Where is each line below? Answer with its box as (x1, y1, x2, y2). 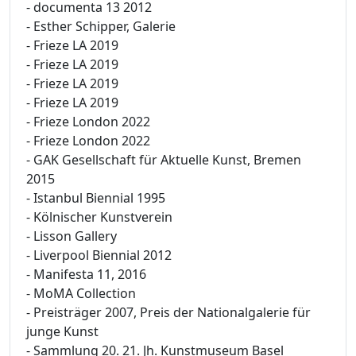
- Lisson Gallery (26, 226, 117, 245)
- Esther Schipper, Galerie (26, 17, 176, 35)
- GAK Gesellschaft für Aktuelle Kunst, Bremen (26, 150, 301, 168)
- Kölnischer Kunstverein (26, 207, 172, 226)
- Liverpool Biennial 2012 (26, 246, 172, 264)
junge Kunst (26, 322, 99, 340)
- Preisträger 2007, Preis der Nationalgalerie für (26, 303, 311, 321)
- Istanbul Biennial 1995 (26, 188, 165, 207)
